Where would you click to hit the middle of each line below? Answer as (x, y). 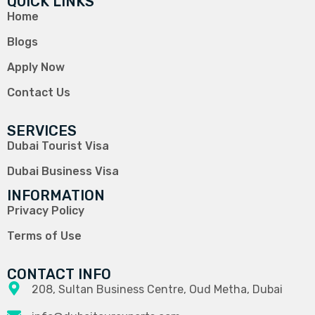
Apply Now (36, 67)
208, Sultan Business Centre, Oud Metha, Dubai (157, 289)
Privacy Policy (46, 210)
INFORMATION (56, 195)
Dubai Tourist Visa (58, 146)
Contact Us (39, 92)
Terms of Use (44, 236)
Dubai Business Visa (63, 171)
